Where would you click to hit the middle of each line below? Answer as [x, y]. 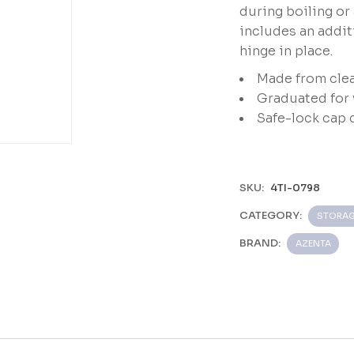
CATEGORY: [270, 215]
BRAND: [260, 243]
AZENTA [313, 243]
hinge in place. [286, 51]
